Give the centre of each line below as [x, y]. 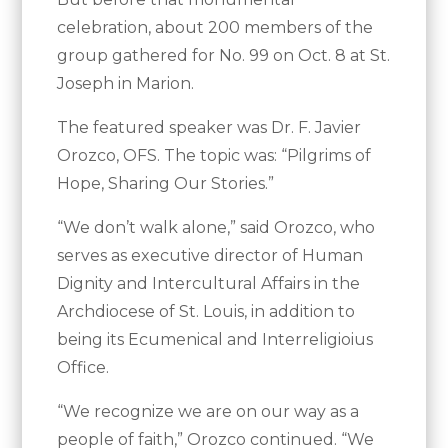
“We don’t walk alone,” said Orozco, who [216, 228]
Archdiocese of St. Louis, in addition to [206, 312]
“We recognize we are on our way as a [208, 412]
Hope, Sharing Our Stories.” [166, 184]
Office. [83, 368]
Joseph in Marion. [126, 84]
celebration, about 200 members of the [215, 28]
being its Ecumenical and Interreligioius [215, 340]
